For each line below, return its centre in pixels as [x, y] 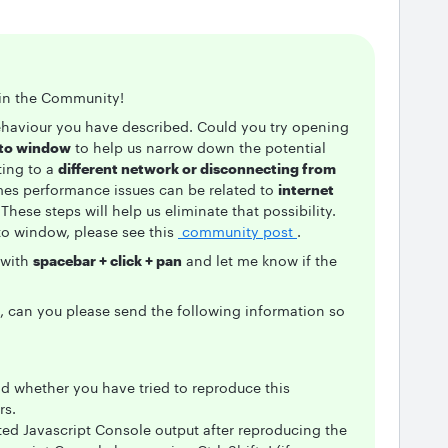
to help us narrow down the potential [198, 147]
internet [306, 189]
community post [237, 231]
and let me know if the [259, 260]
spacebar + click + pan [107, 260]
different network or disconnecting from [197, 168]
